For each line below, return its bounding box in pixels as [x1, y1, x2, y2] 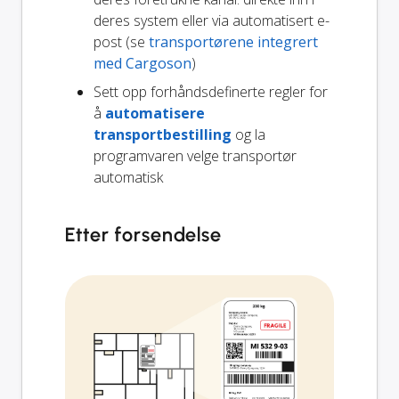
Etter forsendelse [65, 223, 223, 248]
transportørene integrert [149, 32, 318, 53]
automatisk [94, 167, 163, 188]
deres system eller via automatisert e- [94, 11, 330, 31]
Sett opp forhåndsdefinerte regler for [94, 82, 328, 102]
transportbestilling [94, 125, 232, 145]
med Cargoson [94, 53, 191, 74]
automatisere [105, 103, 205, 124]
